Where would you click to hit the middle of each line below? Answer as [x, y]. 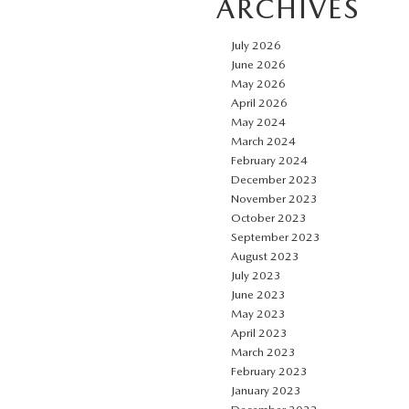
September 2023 [276, 237]
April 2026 [259, 103]
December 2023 [274, 179]
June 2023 [258, 294]
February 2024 [269, 160]
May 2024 [258, 122]
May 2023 [258, 314]
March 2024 [263, 141]
